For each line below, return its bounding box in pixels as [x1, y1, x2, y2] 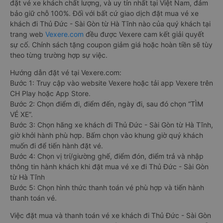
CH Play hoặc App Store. [10, 89, 91, 98]
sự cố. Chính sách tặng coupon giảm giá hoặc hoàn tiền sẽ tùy [10, 40, 213, 49]
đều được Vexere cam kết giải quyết [84, 29, 204, 38]
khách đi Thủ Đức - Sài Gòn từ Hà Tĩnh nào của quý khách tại [10, 19, 211, 28]
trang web [10, 29, 45, 38]
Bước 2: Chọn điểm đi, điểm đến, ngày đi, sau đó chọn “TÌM [10, 99, 203, 108]
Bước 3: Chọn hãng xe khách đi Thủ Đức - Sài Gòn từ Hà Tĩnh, [10, 120, 213, 129]
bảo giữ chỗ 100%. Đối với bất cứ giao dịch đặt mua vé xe [10, 8, 199, 17]
